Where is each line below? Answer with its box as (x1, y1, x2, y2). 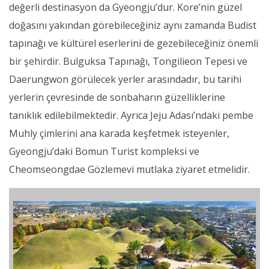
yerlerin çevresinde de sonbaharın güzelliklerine (9, 91, 225, 104)
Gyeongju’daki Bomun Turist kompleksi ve (9, 145, 199, 159)
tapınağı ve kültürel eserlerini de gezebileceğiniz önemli (9, 37, 258, 50)
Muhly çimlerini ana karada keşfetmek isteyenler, (9, 127, 229, 141)
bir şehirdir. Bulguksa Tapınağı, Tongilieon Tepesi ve (9, 55, 247, 68)
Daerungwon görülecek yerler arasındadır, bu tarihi (9, 73, 241, 86)
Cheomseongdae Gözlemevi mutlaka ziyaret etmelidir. (9, 163, 250, 177)
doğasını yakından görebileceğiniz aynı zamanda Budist (9, 19, 256, 32)
